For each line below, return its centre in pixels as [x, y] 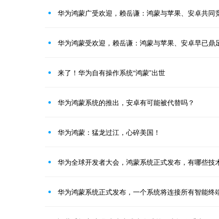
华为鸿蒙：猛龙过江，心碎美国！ [109, 132]
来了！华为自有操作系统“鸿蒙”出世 [111, 72]
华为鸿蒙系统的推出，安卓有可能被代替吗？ [126, 102]
